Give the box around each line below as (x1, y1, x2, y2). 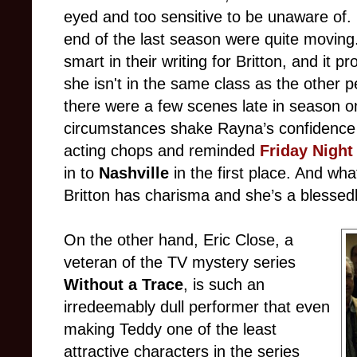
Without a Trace (64, 275, 183, 293)
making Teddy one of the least (64, 320, 277, 338)
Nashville (99, 163, 169, 182)
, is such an (183, 275, 265, 293)
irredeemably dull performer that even (64, 297, 330, 316)
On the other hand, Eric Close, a (64, 230, 293, 249)
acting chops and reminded (64, 141, 260, 159)
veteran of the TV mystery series (64, 253, 296, 271)
